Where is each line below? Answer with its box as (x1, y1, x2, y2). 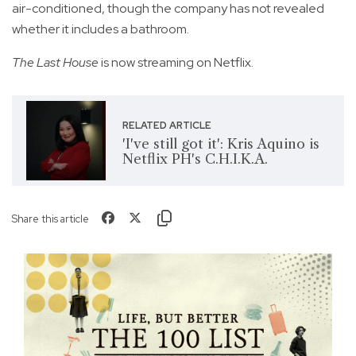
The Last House (12, 54, 99, 72)
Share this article (12, 212, 89, 226)
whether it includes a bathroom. (12, 21, 189, 38)
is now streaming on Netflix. (99, 54, 253, 72)
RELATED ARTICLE (122, 119, 211, 133)
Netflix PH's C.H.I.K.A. (122, 151, 268, 168)
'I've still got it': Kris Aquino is (122, 136, 319, 153)
